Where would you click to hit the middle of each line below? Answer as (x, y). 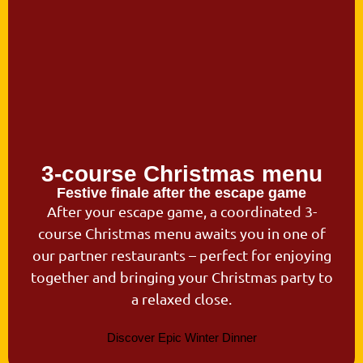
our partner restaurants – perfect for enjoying (181, 254)
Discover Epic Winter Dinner (181, 338)
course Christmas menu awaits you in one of (181, 233)
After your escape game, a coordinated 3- (181, 211)
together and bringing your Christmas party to (181, 276)
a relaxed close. (181, 298)
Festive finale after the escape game (181, 192)
